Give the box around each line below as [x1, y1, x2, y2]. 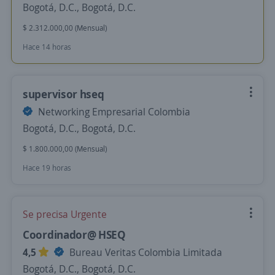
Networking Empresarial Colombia [36, 105, 190, 118]
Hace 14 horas [23, 42, 71, 52]
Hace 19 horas [23, 163, 71, 173]
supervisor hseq [23, 87, 104, 101]
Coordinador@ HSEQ [23, 227, 126, 242]
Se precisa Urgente [23, 207, 107, 221]
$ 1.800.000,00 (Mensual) [23, 144, 107, 154]
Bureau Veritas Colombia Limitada [67, 246, 222, 259]
